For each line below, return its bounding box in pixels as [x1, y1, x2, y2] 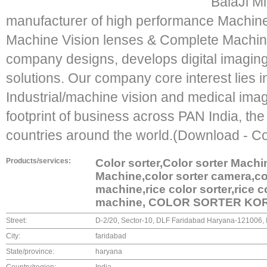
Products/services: [6, 157, 71, 165]
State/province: [6, 247, 54, 256]
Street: [6, 216, 27, 225]
